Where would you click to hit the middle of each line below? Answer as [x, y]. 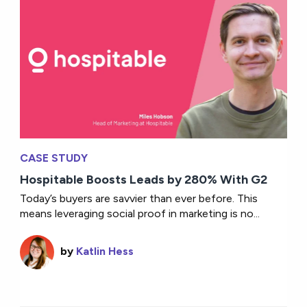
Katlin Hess [105, 251]
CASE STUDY [54, 158]
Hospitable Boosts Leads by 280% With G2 [144, 180]
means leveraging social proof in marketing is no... [140, 213]
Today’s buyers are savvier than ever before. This [139, 198]
